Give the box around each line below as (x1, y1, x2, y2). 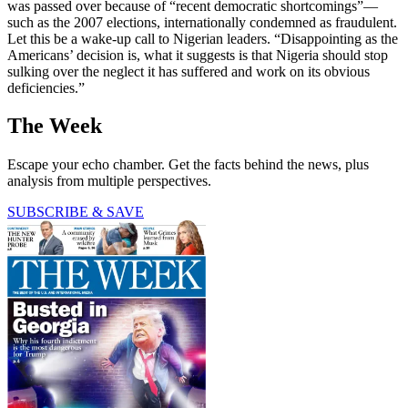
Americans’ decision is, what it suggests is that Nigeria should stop (7, 46, 388, 63)
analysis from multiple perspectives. (7, 173, 211, 189)
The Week (7, 114, 102, 138)
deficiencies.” (7, 79, 85, 96)
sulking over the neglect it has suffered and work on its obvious (7, 63, 370, 79)
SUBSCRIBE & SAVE (7, 204, 144, 220)
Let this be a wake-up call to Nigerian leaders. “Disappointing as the (7, 30, 398, 46)
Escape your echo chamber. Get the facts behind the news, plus (7, 157, 369, 173)
